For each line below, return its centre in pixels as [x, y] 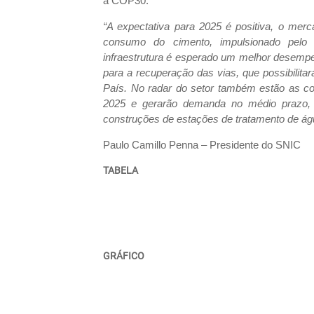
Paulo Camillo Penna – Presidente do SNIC [202, 145]
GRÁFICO [124, 256]
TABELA [121, 171]
